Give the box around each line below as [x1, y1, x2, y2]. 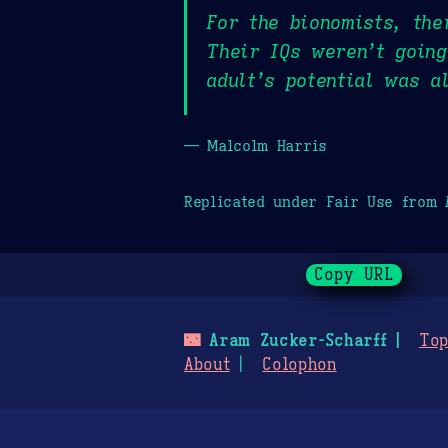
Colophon [262, 355, 337, 376]
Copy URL [314, 265, 395, 286]
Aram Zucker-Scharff [199, 331, 387, 352]
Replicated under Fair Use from [184, 191, 446, 211]
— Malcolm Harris [184, 135, 327, 155]
